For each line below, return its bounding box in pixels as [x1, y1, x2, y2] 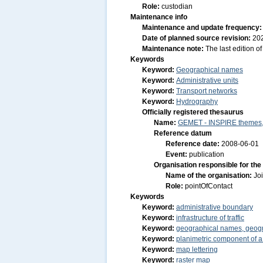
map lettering [176, 245, 218, 254]
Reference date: [166, 140, 221, 148]
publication [189, 150, 224, 159]
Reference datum [154, 129, 212, 137]
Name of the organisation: [166, 171, 254, 180]
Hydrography [176, 97, 218, 106]
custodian [161, 2, 193, 11]
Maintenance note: [142, 45, 205, 53]
